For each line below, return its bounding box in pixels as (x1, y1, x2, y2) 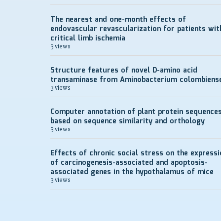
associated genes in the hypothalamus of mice (50, 167, 214, 178)
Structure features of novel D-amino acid (50, 65, 197, 76)
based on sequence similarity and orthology (50, 116, 205, 127)
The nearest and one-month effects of (50, 14, 186, 25)
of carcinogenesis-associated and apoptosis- (50, 157, 208, 168)
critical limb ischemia (50, 33, 125, 44)
